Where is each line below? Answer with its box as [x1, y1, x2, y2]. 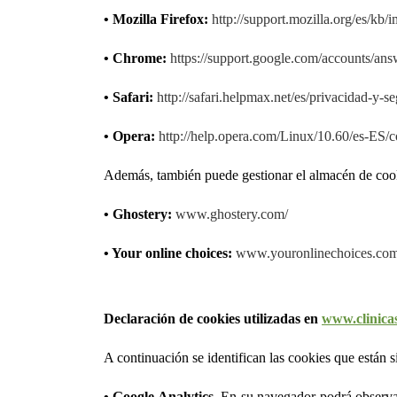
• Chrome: [104, 51, 167, 66]
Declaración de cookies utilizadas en [104, 311, 322, 326]
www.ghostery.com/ [175, 206, 288, 222]
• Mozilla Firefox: [104, 12, 208, 27]
